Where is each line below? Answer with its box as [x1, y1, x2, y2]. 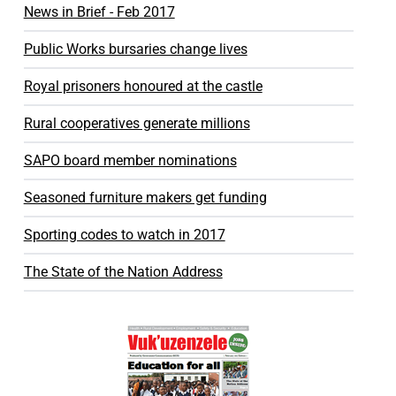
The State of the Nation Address [23, 263, 223, 280]
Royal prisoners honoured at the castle [23, 78, 263, 95]
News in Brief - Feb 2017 [23, 4, 175, 20]
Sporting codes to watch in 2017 [23, 226, 225, 243]
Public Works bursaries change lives [23, 41, 247, 57]
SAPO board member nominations [23, 152, 237, 169]
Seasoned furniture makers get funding [23, 189, 267, 206]
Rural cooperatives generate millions [23, 115, 250, 132]
